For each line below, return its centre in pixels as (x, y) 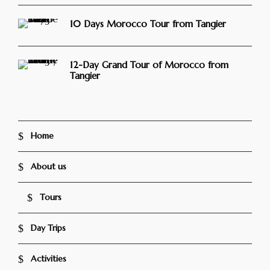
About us (49, 166)
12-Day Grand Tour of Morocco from (149, 65)
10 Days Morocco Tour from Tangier (148, 24)
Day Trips (48, 228)
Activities (49, 258)
